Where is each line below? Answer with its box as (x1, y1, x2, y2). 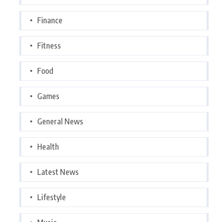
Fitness (37, 40, 61, 51)
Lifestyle (37, 192, 66, 202)
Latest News (37, 166, 79, 177)
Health (37, 141, 59, 152)
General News (37, 116, 83, 126)
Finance (37, 15, 62, 25)
